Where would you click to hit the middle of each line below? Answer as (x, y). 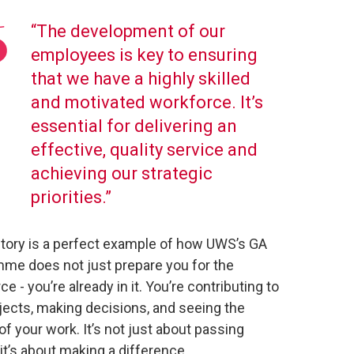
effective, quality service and (144, 150)
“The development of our (128, 31)
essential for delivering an (134, 126)
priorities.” (73, 197)
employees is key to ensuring (144, 55)
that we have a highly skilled (141, 79)
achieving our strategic (122, 173)
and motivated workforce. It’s (147, 102)
